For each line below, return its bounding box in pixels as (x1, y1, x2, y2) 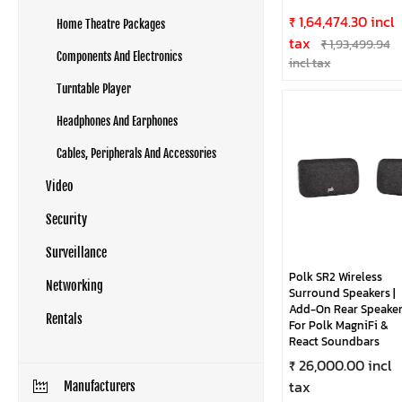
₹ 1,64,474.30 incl (288, 11, 394, 32)
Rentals (46, 311, 83, 327)
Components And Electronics (57, 49, 182, 64)
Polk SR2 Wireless (288, 267, 382, 285)
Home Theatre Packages (57, 17, 165, 31)
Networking (46, 278, 103, 293)
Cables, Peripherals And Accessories (57, 146, 216, 161)
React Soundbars (288, 332, 380, 350)
